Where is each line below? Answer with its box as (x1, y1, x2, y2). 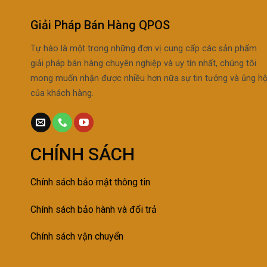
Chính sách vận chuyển (30, 231, 123, 243)
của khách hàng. (30, 88, 94, 98)
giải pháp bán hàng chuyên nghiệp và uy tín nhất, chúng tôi (30, 58, 256, 69)
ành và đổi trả (100, 203, 157, 215)
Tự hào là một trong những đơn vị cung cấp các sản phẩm (30, 43, 257, 54)
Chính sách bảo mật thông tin (30, 176, 150, 188)
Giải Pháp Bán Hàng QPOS (30, 17, 170, 32)
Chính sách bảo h (30, 203, 101, 215)
